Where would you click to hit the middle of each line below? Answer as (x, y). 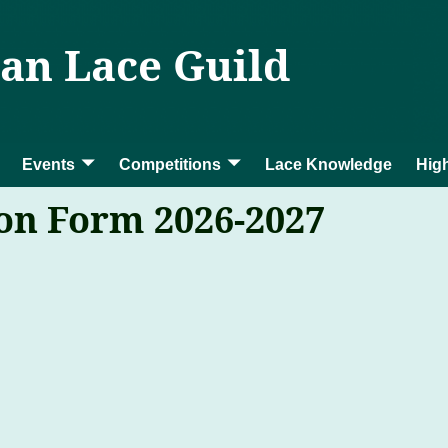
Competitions (169, 164)
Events (48, 164)
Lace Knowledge (328, 164)
